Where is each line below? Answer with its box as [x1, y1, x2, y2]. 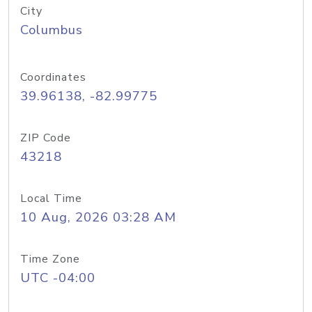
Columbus [20, 21, 83, 39]
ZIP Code [20, 130, 71, 146]
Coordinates [20, 70, 86, 85]
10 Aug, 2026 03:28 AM [20, 208, 176, 226]
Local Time [20, 191, 82, 206]
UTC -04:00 [20, 269, 95, 287]
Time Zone [20, 251, 80, 267]
